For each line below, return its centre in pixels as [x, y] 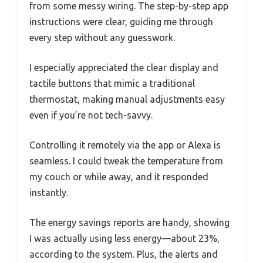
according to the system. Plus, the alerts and [124, 254]
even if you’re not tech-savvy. [91, 115]
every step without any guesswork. [102, 37]
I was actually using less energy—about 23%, [124, 238]
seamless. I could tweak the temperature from [126, 161]
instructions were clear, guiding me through [121, 21]
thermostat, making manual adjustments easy [127, 99]
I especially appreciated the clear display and [124, 67]
